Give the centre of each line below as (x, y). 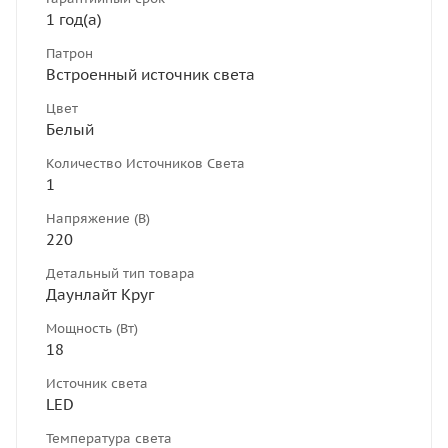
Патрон (69, 53)
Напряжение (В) (98, 218)
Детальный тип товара (120, 273)
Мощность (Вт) (92, 328)
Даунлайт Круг (100, 294)
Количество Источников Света (145, 163)
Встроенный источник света (150, 74)
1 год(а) (74, 19)
